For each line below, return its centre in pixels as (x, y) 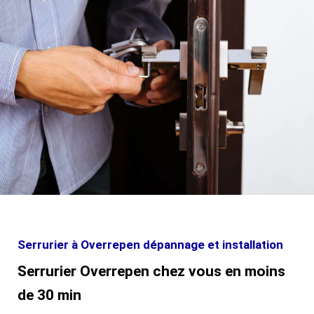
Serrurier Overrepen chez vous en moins (151, 272)
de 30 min (49, 295)
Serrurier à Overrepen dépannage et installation (150, 245)
